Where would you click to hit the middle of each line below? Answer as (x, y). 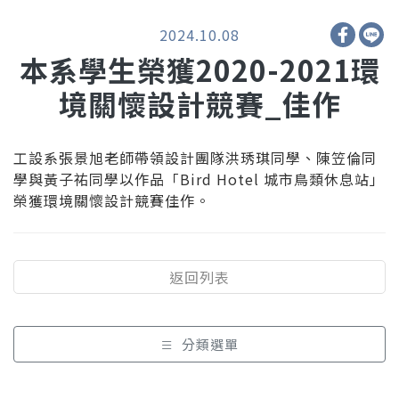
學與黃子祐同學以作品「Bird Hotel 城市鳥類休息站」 (199, 179)
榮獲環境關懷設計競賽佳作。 (112, 201)
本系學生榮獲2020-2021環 (199, 70)
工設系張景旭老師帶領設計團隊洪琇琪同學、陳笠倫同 (195, 158)
